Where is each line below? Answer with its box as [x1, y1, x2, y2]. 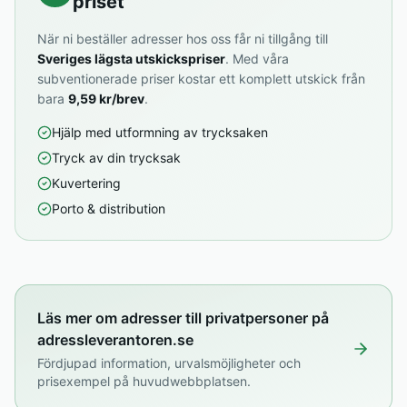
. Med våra [225, 51, 289, 66]
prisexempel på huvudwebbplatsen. [37, 373, 251, 389]
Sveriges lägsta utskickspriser [37, 51, 225, 66]
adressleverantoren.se [37, 331, 194, 349]
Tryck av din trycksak [52, 150, 181, 165]
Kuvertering [52, 175, 121, 191]
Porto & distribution [52, 201, 165, 216]
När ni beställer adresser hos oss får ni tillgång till [37, 31, 328, 46]
